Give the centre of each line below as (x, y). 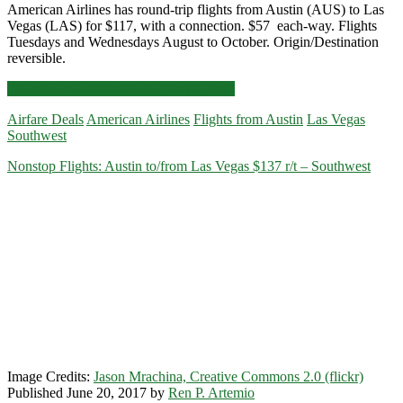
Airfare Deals (45, 119)
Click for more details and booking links (121, 88)
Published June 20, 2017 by (88, 392)
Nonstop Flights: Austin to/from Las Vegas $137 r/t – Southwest (189, 166)
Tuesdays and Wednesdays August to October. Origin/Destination (193, 41)
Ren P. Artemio (211, 392)
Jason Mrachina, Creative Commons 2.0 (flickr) (228, 376)
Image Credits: (50, 376)
